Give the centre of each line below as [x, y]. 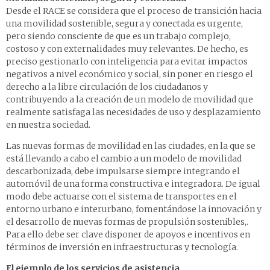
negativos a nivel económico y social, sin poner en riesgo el [130, 74]
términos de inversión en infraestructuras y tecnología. [122, 247]
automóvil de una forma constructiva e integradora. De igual [133, 184]
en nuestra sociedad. [48, 125]
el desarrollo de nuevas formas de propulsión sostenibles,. [127, 222]
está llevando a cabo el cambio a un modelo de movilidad [124, 159]
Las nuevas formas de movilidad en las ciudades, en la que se [131, 146]
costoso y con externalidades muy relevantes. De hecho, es [127, 49]
